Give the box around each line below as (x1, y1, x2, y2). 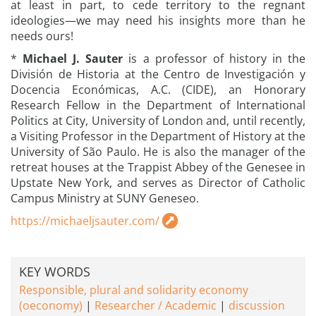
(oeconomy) (19, 298, 83, 313)
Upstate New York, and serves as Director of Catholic (11, 175, 305, 190)
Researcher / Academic (95, 298, 217, 313)
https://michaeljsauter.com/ (11, 213, 159, 229)
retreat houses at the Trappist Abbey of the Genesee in (11, 159, 305, 175)
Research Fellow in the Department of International (11, 97, 305, 113)
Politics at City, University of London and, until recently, (11, 113, 305, 128)
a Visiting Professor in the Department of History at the (11, 128, 305, 144)
